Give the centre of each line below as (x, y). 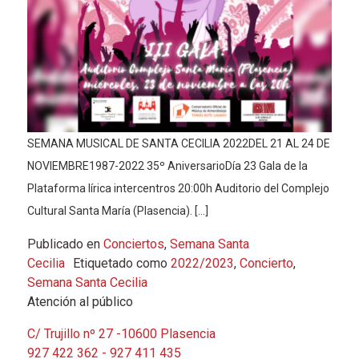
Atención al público (80, 301)
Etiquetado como (121, 263)
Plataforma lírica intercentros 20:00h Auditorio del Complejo (178, 188)
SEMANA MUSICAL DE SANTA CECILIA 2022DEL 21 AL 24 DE (178, 143)
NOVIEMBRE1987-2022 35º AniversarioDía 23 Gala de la (167, 165)
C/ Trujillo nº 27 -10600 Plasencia (121, 333)
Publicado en (65, 244)
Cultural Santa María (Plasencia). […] (117, 210)
